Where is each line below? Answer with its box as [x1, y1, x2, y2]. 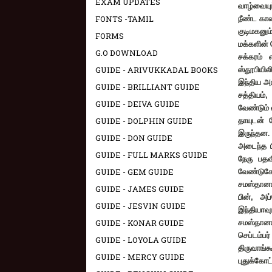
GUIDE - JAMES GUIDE [95, 183, 184, 194]
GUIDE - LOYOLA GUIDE [95, 234, 186, 245]
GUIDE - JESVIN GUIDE [95, 200, 186, 211]
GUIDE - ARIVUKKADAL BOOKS [95, 64, 218, 75]
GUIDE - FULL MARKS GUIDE [95, 149, 208, 160]
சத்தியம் [238, 90, 265, 100]
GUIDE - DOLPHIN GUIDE [95, 115, 192, 126]
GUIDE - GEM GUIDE [95, 166, 174, 177]
